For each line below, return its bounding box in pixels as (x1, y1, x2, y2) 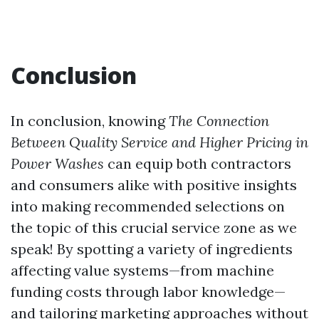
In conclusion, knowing (11, 112, 169, 130)
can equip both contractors (104, 155, 291, 172)
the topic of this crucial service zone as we (11, 219, 297, 236)
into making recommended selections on (11, 197, 285, 215)
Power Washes (11, 155, 104, 172)
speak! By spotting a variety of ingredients (11, 240, 293, 258)
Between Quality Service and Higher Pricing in (11, 133, 308, 151)
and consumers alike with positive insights (11, 176, 297, 194)
